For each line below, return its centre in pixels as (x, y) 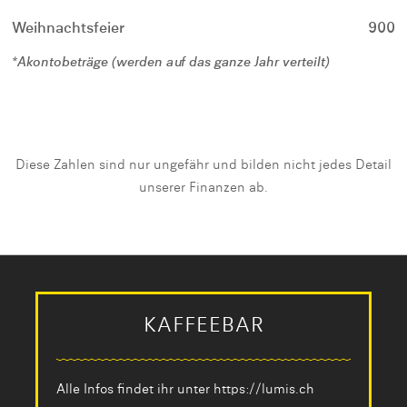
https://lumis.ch (264, 390)
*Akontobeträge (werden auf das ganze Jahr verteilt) (170, 63)
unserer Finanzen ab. (203, 188)
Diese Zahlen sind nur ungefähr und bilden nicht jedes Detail (203, 165)
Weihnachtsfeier (68, 29)
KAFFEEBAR (203, 326)
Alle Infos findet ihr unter (135, 390)
